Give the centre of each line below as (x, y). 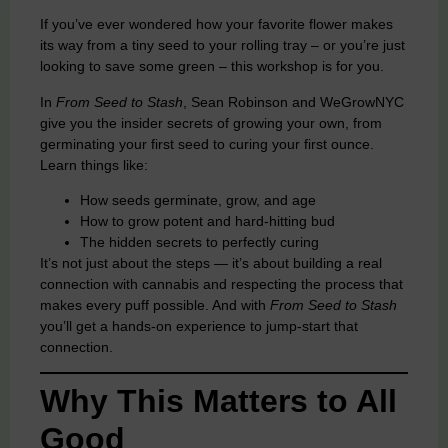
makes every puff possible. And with (155, 304)
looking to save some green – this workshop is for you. (212, 66)
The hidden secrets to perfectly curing (199, 241)
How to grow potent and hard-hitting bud (207, 220)
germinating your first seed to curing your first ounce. (207, 143)
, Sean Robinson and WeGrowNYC (293, 101)
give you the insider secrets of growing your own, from (211, 122)
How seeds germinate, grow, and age (198, 199)
